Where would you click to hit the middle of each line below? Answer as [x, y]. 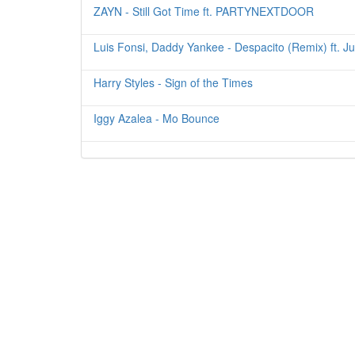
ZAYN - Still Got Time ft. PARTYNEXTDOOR [204, 11]
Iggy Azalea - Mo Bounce [157, 118]
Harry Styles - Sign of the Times [173, 82]
